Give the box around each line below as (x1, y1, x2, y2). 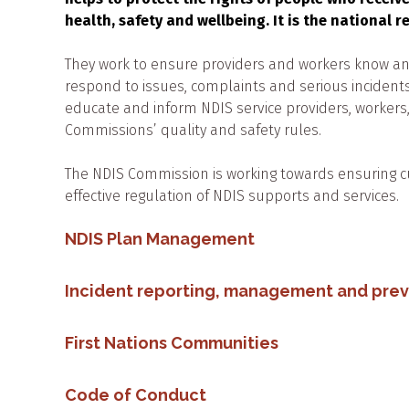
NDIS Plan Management (65, 228, 255, 248)
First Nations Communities (65, 332, 278, 352)
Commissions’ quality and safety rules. (65, 121, 321, 139)
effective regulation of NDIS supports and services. (65, 186, 399, 204)
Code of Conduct (65, 384, 210, 404)
